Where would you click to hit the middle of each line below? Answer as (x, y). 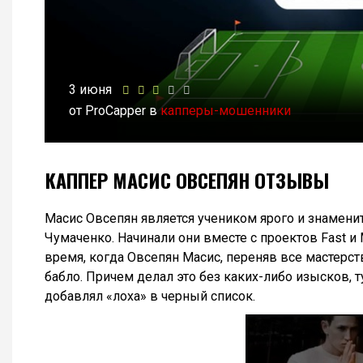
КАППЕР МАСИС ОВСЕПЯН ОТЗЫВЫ (187, 180)
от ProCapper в (115, 111)
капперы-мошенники (226, 111)
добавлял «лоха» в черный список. (150, 297)
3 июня (90, 90)
